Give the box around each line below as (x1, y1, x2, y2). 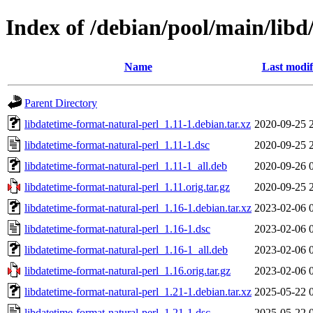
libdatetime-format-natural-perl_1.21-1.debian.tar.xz (24, 285, 252, 298)
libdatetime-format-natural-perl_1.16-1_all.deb (24, 243, 228, 256)
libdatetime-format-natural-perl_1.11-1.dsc (24, 138, 210, 151)
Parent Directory (24, 96, 97, 109)
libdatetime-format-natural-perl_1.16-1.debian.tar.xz (24, 201, 252, 214)
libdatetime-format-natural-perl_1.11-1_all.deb (24, 159, 227, 172)
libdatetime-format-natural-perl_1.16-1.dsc (24, 222, 210, 235)
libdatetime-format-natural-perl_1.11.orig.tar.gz (24, 180, 230, 193)
